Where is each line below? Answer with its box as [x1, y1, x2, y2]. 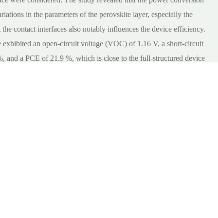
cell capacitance [123, 91, 171, 100]
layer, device [27, 91, 65, 100]
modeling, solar [71, 91, 118, 100]
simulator [177, 91, 205, 100]
